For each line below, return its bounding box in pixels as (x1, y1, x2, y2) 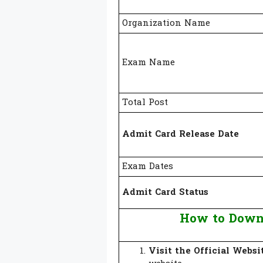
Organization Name (122, 16, 210, 30)
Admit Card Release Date (122, 127, 239, 141)
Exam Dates (122, 160, 173, 173)
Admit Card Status (122, 186, 208, 199)
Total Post (122, 96, 168, 109)
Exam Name (122, 56, 175, 69)
